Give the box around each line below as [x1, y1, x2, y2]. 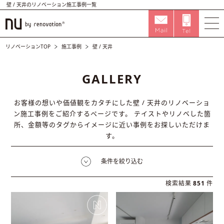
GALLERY [82, 70, 142, 87]
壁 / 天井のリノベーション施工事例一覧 [6, 1, 97, 8]
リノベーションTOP [5, 43, 51, 50]
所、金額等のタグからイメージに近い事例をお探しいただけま [14, 120, 210, 129]
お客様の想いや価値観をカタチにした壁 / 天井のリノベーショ [14, 98, 210, 107]
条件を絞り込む [101, 157, 143, 165]
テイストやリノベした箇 [131, 109, 211, 118]
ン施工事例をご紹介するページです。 [13, 109, 132, 118]
